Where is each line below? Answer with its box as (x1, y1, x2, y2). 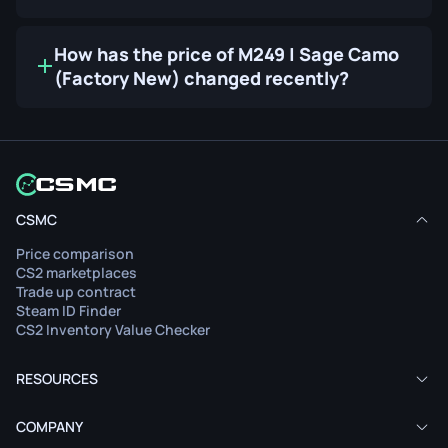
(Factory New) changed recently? (54, 65, 349, 90)
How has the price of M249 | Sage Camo (54, 41, 399, 66)
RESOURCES (16, 369, 98, 389)
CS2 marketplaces (16, 263, 137, 283)
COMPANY (16, 417, 83, 437)
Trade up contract (16, 282, 136, 302)
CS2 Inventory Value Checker (16, 320, 210, 340)
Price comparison (16, 244, 134, 264)
